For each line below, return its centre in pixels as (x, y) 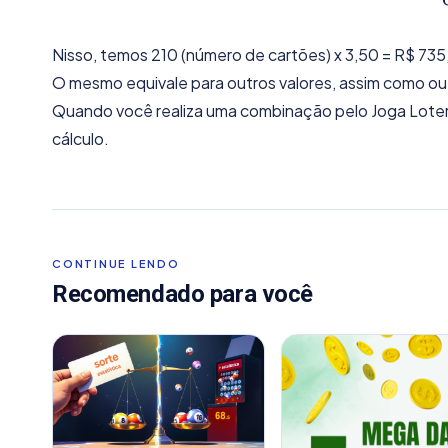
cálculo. (80, 138)
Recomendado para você (182, 293)
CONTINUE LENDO (116, 263)
